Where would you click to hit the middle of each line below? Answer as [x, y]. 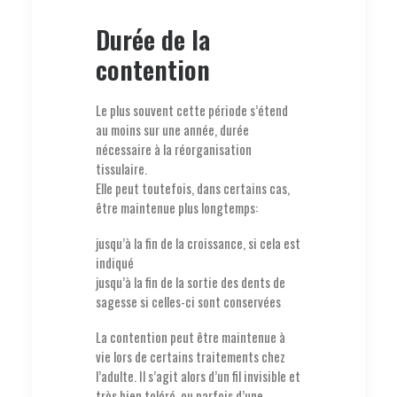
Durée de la [153, 39]
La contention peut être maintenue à [191, 337]
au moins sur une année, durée [172, 129]
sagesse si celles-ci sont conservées [188, 301]
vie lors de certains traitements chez [191, 356]
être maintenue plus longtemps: [177, 207]
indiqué [115, 262]
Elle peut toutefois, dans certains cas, [193, 188]
